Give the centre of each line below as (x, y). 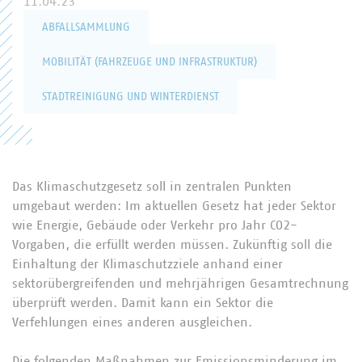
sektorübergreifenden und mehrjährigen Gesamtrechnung (180, 284)
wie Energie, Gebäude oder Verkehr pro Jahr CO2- (155, 225)
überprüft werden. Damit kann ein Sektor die (143, 303)
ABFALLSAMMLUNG (86, 27)
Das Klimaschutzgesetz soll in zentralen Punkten (152, 187)
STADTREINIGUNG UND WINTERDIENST (130, 97)
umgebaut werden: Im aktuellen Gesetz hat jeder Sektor (174, 206)
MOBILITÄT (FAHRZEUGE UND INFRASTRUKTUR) (149, 62)
